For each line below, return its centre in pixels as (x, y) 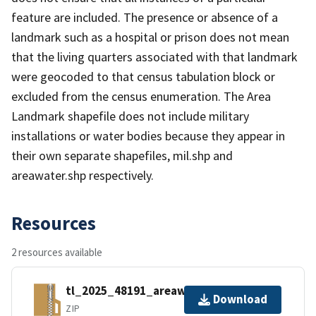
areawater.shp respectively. (83, 175)
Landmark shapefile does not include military (130, 116)
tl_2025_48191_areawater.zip (147, 291)
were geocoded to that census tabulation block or (143, 76)
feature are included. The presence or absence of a (145, 17)
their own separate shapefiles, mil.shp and (122, 155)
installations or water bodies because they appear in (148, 135)
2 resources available (57, 252)
